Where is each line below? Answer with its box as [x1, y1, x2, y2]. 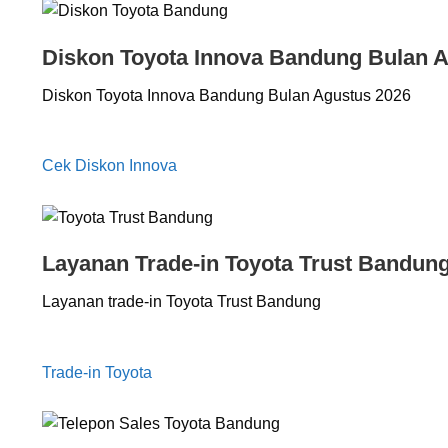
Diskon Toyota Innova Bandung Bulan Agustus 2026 [42, 86, 411, 104]
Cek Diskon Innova [42, 157, 177, 175]
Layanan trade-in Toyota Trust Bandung [42, 293, 321, 311]
